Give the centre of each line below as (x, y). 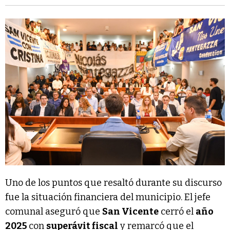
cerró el (177, 212)
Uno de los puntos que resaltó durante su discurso (113, 183)
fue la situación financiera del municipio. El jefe (108, 197)
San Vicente (130, 212)
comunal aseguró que (54, 212)
